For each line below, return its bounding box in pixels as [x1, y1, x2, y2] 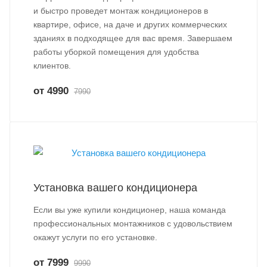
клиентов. [33, 61, 71, 70]
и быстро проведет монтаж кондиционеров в [33, 6, 208, 15]
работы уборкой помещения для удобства [33, 47, 199, 57]
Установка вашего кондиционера [33, 182, 197, 194]
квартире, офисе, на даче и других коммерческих [33, 20, 227, 29]
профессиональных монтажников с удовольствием [33, 219, 232, 228]
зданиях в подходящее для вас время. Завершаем [33, 33, 232, 43]
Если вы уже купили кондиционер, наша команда [33, 205, 226, 215]
